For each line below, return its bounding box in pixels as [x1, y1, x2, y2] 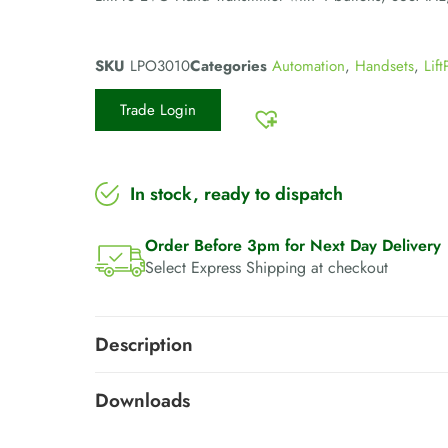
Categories [189, 55, 267, 78]
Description [94, 331, 193, 359]
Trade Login [119, 99, 196, 122]
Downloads [94, 387, 190, 415]
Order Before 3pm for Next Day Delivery [144, 234, 441, 258]
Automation [271, 55, 345, 78]
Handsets [354, 55, 414, 78]
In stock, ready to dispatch [129, 181, 343, 208]
